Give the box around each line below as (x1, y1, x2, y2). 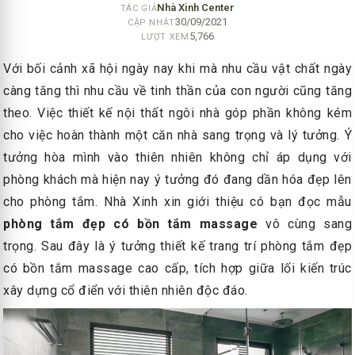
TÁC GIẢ (120, 2, 158, 13)
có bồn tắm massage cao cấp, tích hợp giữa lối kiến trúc (3, 260, 352, 276)
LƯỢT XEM (141, 31, 189, 42)
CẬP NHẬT (127, 17, 176, 28)
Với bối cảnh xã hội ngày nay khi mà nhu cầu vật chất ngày (3, 60, 352, 76)
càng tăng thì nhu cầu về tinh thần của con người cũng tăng (3, 82, 352, 98)
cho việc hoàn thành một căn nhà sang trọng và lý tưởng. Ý (3, 127, 352, 143)
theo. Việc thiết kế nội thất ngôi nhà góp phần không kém (3, 105, 352, 120)
